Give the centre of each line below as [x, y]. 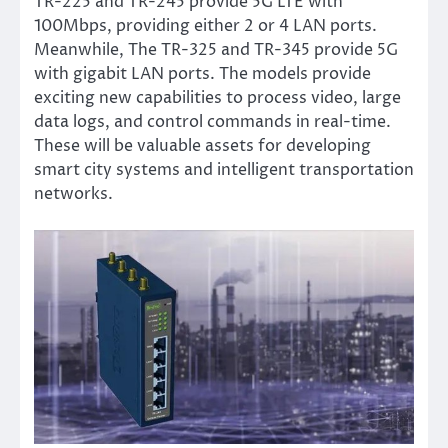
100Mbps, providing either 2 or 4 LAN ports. [205, 26]
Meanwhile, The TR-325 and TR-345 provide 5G [216, 50]
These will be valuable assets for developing [202, 146]
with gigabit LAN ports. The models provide [202, 74]
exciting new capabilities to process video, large [217, 98]
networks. [73, 194]
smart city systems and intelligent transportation [224, 170]
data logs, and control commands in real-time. [212, 122]
